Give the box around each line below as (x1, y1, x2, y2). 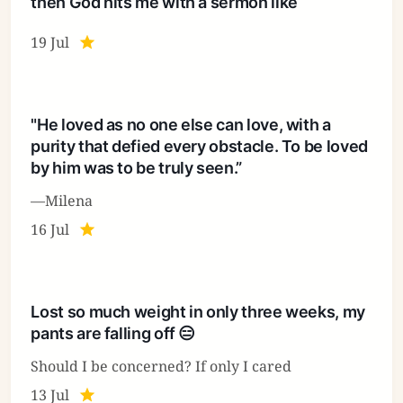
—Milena (31, 190, 94, 210)
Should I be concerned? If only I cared (31, 355, 292, 376)
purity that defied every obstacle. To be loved (31, 136, 368, 156)
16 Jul (31, 219, 70, 239)
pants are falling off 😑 (31, 323, 196, 343)
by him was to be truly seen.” (31, 157, 242, 177)
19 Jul (31, 31, 70, 52)
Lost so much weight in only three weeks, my (31, 301, 365, 321)
